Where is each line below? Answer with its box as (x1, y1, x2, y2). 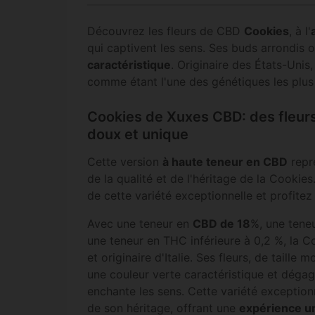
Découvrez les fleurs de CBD (87, 23, 244, 38)
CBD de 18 (193, 216, 250, 231)
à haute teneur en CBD (162, 154, 288, 169)
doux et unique (87, 126, 188, 143)
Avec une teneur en (87, 216, 193, 231)
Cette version (87, 154, 162, 169)
